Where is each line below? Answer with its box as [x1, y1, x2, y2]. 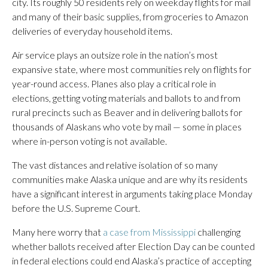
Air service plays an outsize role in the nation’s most [12, 49, 218, 60]
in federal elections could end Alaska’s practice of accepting [12, 255, 251, 266]
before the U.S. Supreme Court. [12, 202, 140, 214]
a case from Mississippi [103, 226, 196, 237]
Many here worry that [12, 226, 103, 237]
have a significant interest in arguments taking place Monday [12, 188, 252, 199]
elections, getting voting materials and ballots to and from [12, 92, 240, 103]
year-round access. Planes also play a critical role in [12, 78, 216, 89]
